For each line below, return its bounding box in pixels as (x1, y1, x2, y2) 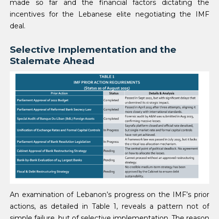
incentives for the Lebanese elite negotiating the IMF (10, 10, 209, 19)
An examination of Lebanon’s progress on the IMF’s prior (10, 190, 209, 199)
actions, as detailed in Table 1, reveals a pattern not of (10, 201, 209, 211)
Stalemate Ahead (10, 55, 97, 67)
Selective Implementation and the (10, 44, 176, 56)
